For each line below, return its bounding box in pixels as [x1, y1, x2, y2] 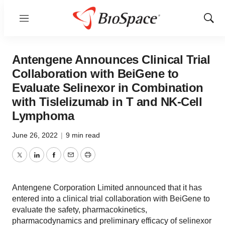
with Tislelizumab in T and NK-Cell [12, 95, 202, 108]
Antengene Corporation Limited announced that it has [12, 183, 202, 192]
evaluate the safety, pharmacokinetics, [12, 205, 147, 214]
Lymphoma [12, 109, 74, 123]
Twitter [19, 156, 43, 165]
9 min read [66, 131, 100, 139]
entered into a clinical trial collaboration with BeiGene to [12, 194, 210, 203]
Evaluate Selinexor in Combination [12, 81, 203, 94]
